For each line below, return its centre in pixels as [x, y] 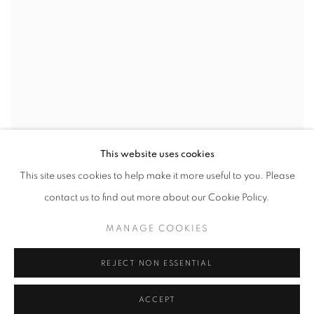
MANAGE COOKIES [157, 228]
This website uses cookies [157, 154]
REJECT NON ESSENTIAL [157, 263]
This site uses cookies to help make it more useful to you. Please [157, 176]
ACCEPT [157, 300]
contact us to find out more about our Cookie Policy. [157, 198]
